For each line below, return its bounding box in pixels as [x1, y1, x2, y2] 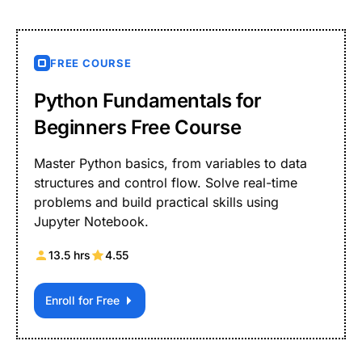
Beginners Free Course [34, 115, 242, 139]
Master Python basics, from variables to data [34, 154, 308, 171]
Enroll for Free [45, 293, 120, 307]
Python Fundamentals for [34, 88, 262, 112]
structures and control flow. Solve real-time [34, 174, 298, 191]
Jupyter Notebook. [34, 213, 149, 229]
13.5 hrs [48, 247, 91, 262]
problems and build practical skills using [34, 193, 280, 210]
